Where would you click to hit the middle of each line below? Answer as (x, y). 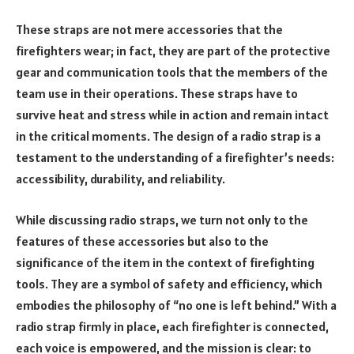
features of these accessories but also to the (142, 241)
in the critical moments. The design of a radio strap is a (168, 136)
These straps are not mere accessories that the (149, 30)
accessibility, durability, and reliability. (121, 179)
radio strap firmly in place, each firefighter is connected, (172, 326)
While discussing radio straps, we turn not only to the (162, 219)
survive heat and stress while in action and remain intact (172, 115)
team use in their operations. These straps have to (157, 94)
